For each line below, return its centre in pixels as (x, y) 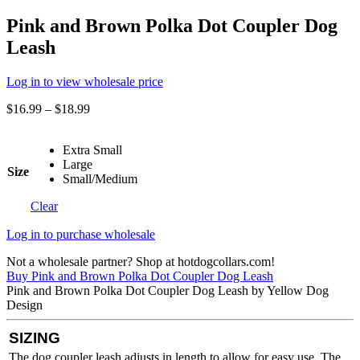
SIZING (35, 337)
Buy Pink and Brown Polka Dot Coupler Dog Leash (140, 276)
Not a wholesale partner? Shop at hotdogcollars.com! (141, 261)
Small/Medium (100, 178)
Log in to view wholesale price (85, 81)
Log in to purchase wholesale (81, 234)
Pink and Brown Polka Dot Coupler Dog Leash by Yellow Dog (168, 290)
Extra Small (92, 149)
